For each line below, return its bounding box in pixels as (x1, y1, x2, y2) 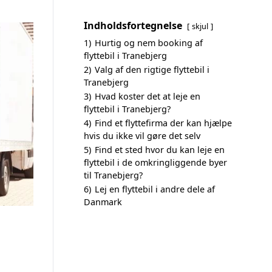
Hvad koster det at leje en (95, 90, 200, 102)
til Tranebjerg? (84, 169, 143, 181)
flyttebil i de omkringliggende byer (84, 157, 227, 168)
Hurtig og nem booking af (95, 37, 203, 49)
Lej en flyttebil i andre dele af (95, 183, 215, 195)
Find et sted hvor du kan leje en (95, 144, 225, 155)
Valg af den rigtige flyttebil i (95, 64, 209, 75)
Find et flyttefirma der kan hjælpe (95, 117, 232, 129)
